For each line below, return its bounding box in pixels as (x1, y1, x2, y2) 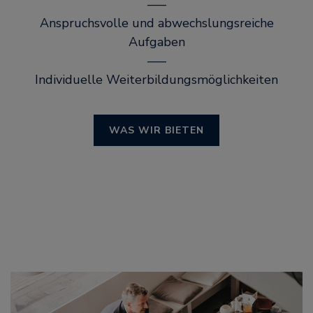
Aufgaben (128, 34, 185, 50)
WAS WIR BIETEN (109, 124, 204, 137)
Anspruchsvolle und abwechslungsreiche (39, 15, 274, 31)
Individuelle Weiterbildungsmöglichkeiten (35, 71, 278, 88)
